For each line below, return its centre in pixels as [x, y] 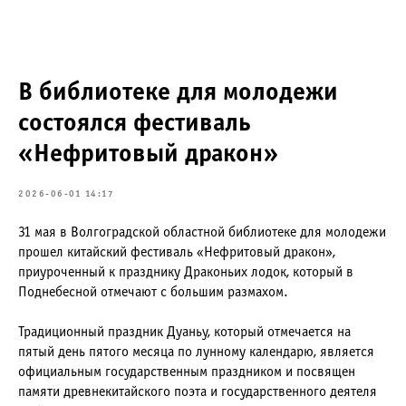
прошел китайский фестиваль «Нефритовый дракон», [177, 252]
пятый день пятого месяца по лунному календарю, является [196, 352]
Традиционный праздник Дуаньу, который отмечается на [184, 332]
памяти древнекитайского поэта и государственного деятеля [198, 392]
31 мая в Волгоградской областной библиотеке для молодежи [202, 232]
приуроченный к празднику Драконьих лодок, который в [186, 272]
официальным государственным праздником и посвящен [187, 372]
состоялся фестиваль [135, 124]
